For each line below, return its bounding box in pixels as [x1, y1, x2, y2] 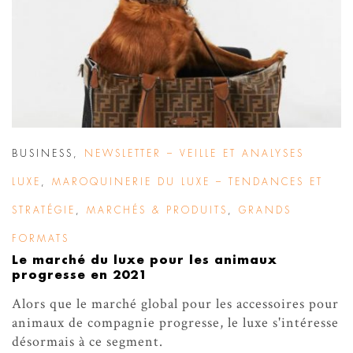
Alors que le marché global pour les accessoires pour [12, 295, 339, 314]
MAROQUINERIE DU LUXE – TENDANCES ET [52, 177, 323, 188]
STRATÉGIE [12, 206, 76, 216]
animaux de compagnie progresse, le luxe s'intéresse [12, 314, 339, 333]
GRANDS [239, 206, 292, 216]
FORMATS [12, 234, 69, 244]
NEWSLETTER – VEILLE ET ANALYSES [84, 149, 304, 159]
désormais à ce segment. [12, 333, 163, 351]
